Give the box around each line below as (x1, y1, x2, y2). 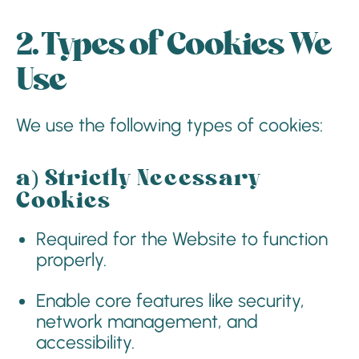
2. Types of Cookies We (16, 29, 331, 62)
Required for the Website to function (36, 228, 328, 250)
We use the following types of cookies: (16, 114, 323, 136)
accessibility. (36, 331, 135, 353)
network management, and (36, 310, 258, 333)
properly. (36, 248, 107, 271)
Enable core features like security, (36, 289, 305, 312)
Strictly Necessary (45, 167, 261, 190)
